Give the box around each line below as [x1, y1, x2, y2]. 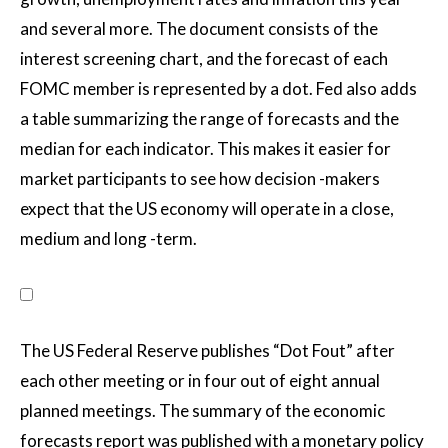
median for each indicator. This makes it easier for [20, 138, 391, 159]
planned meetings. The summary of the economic [20, 400, 385, 421]
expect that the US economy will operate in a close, [20, 198, 394, 219]
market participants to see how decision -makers [20, 168, 380, 189]
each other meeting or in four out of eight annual [20, 370, 380, 391]
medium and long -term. [20, 228, 197, 249]
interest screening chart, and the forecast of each [20, 48, 388, 69]
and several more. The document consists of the [20, 18, 378, 39]
